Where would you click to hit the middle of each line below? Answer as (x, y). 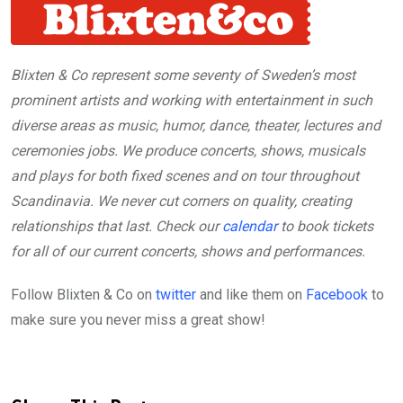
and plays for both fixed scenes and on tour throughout (185, 176)
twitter (176, 295)
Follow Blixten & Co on (83, 295)
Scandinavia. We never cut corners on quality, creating (181, 201)
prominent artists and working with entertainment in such (192, 101)
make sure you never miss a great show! (138, 320)
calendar (250, 227)
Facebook (339, 295)
